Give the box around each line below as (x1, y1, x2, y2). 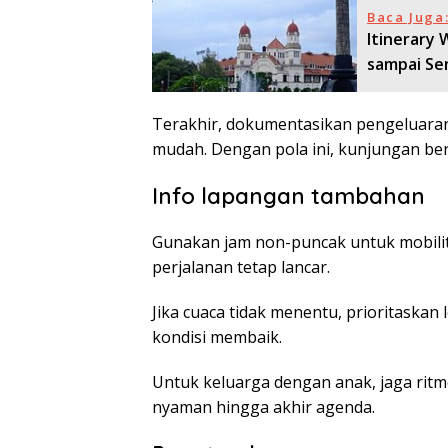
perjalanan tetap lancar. (152, 256, 330, 279)
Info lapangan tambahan (152, 182, 425, 211)
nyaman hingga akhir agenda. (152, 396, 375, 419)
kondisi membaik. (152, 326, 282, 349)
